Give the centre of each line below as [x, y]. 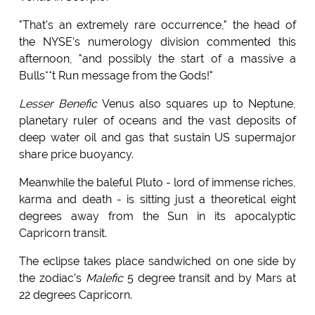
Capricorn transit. [63, 233]
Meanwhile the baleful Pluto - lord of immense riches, [157, 183]
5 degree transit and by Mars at [210, 278]
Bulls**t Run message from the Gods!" [116, 76]
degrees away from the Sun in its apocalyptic [157, 217]
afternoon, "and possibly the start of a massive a [157, 59]
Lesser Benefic [58, 104]
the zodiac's [52, 278]
